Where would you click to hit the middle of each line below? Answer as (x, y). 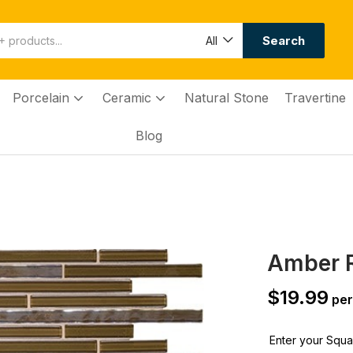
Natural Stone (226, 97)
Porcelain (43, 97)
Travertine (315, 97)
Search (283, 40)
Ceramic (128, 97)
